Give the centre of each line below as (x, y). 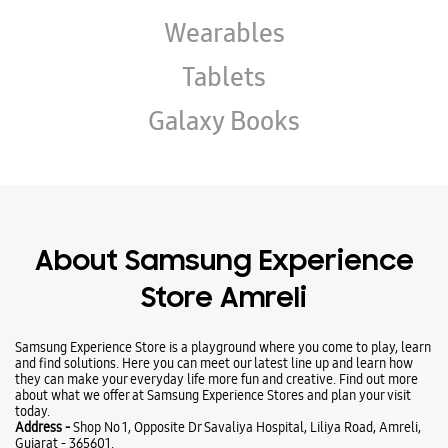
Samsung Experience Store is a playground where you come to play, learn (223, 128)
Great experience (64, 405)
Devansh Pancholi (94, 329)
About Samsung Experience (224, 44)
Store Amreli (224, 81)
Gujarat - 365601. (64, 224)
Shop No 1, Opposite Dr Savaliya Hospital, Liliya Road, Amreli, (247, 208)
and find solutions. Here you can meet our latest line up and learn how (214, 144)
